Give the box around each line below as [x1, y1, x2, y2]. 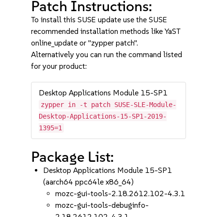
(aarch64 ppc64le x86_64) [43, 177, 134, 186]
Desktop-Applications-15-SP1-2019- [39, 112, 167, 120]
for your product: [31, 62, 87, 71]
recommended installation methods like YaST [31, 27, 181, 36]
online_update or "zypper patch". [31, 38, 139, 47]
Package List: [31, 148, 114, 166]
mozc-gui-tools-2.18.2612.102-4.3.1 [55, 189, 186, 198]
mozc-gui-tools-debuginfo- [55, 201, 149, 210]
